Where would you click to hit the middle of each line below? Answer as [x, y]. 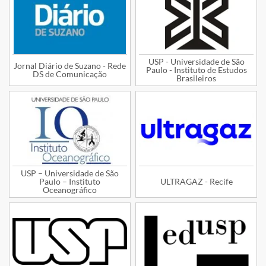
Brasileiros [196, 78]
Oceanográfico [70, 189]
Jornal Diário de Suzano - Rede [70, 66]
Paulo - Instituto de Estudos [196, 70]
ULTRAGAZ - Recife [196, 181]
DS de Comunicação [70, 74]
